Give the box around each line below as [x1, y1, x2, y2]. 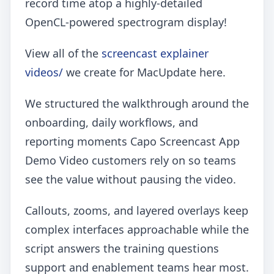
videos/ [25, 65, 63, 80]
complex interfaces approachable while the [25, 222, 249, 237]
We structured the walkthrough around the [25, 96, 249, 111]
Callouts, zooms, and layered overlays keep [25, 203, 248, 218]
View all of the [25, 46, 102, 61]
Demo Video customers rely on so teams [25, 153, 236, 168]
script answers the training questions [25, 241, 219, 256]
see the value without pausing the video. [25, 172, 236, 187]
